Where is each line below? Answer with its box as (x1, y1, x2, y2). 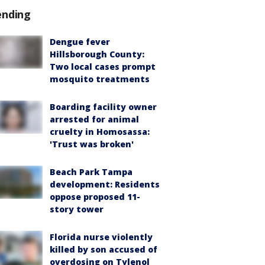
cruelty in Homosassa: (50, 125, 150, 137)
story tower (50, 203, 104, 215)
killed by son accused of (50, 243, 157, 255)
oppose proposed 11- (50, 190, 140, 202)
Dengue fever (50, 35, 110, 47)
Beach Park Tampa (50, 166, 132, 177)
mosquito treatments (50, 73, 150, 85)
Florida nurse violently (50, 231, 153, 243)
